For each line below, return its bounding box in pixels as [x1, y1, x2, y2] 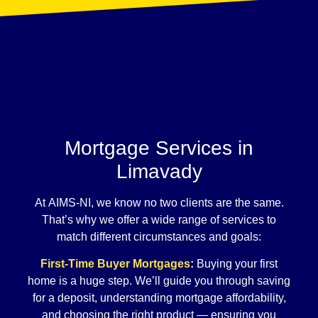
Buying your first [197, 258, 278, 270]
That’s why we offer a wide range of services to [42, 213, 276, 226]
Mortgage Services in [65, 136, 253, 159]
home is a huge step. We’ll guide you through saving [28, 275, 290, 287]
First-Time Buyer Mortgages [40, 258, 190, 270]
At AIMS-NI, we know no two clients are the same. [34, 196, 284, 209]
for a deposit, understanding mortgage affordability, [32, 292, 286, 305]
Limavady [116, 160, 202, 182]
